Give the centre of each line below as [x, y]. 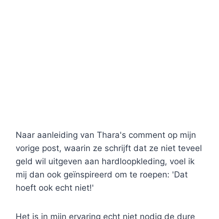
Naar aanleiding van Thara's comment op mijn [106, 135]
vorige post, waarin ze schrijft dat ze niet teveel [109, 148]
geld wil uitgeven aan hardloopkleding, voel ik [105, 161]
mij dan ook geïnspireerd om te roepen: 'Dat [102, 174]
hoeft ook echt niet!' [55, 187]
